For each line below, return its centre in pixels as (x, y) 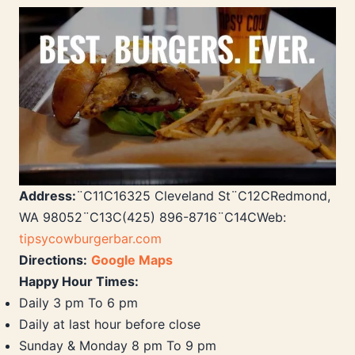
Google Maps (132, 260)
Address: (48, 196)
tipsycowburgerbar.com (90, 239)
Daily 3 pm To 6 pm (78, 303)
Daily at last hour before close (110, 324)
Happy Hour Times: (79, 282)
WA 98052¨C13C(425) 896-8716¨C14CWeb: (153, 218)
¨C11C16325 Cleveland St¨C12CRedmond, (203, 196)
